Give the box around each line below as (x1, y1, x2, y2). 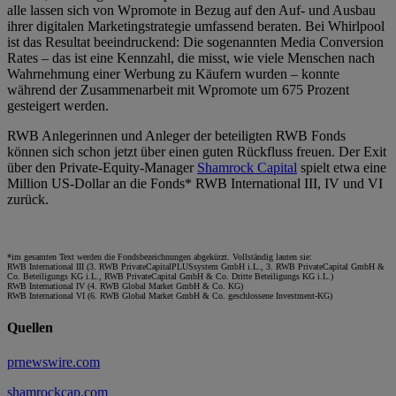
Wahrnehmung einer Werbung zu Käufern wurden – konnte (7, 66, 339, 82)
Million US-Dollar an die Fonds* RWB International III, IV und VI (7, 176, 383, 192)
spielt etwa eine (297, 160, 386, 176)
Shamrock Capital (197, 160, 297, 176)
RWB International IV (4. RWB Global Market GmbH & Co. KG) (7, 281, 243, 292)
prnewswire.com (7, 354, 100, 369)
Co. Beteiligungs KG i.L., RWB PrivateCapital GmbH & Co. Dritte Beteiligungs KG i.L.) (7, 271, 333, 282)
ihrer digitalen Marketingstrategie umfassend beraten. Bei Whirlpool (7, 19, 385, 34)
